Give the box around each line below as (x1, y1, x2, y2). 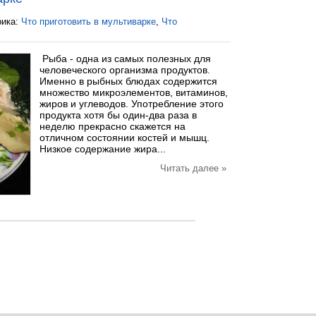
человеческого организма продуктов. (39, 64, 210, 75)
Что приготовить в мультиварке (21, 16, 156, 27)
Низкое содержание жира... (39, 143, 166, 154)
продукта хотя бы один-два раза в (39, 109, 197, 121)
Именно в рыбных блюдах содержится (39, 75, 217, 87)
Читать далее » (160, 163, 226, 174)
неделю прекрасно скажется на (39, 121, 186, 132)
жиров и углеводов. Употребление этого (39, 98, 224, 109)
